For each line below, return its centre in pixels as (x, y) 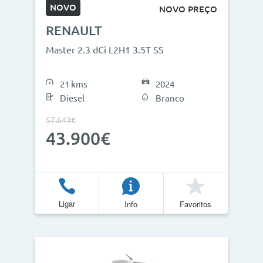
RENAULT (74, 30)
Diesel (72, 98)
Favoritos (196, 204)
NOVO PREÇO (188, 9)
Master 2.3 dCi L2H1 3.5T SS (105, 50)
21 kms (74, 84)
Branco (170, 98)
